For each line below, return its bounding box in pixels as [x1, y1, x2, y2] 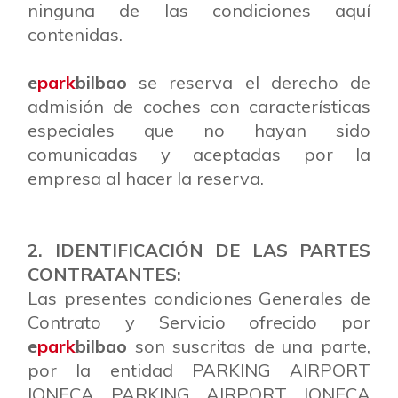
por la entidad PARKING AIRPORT [28, 359, 370, 381]
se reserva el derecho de [127, 71, 370, 93]
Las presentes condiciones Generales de [28, 287, 370, 309]
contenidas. [28, 23, 123, 45]
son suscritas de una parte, [127, 335, 370, 357]
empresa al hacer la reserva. [28, 167, 264, 189]
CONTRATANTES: [28, 263, 181, 285]
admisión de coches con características [28, 95, 370, 117]
